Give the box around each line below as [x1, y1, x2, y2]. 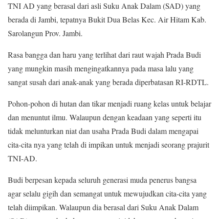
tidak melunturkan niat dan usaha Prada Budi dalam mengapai [8, 126, 198, 136]
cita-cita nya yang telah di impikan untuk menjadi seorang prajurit [8, 139, 209, 150]
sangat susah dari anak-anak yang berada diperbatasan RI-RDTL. [8, 77, 209, 87]
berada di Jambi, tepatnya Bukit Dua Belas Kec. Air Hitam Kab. [8, 14, 206, 24]
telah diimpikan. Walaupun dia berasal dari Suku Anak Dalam [8, 202, 198, 212]
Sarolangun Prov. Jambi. [8, 28, 83, 38]
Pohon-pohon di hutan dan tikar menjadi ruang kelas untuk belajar [8, 98, 211, 109]
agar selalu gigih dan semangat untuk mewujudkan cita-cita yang [8, 188, 207, 198]
